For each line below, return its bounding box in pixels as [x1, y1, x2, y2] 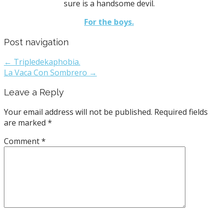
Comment [4, 135, 41, 146]
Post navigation [4, 36, 69, 47]
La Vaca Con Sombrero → [4, 67, 97, 78]
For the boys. [84, 17, 134, 28]
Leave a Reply [4, 87, 64, 98]
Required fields [154, 106, 208, 117]
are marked [4, 117, 48, 128]
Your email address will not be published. [4, 106, 152, 117]
